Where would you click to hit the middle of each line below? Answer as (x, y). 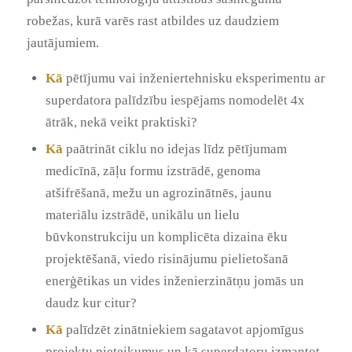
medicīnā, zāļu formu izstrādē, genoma (153, 171)
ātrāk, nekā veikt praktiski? (121, 123)
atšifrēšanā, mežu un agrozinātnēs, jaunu (158, 193)
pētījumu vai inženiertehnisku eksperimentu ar (194, 79)
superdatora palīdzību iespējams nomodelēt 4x (175, 101)
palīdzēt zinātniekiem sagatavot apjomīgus (183, 330)
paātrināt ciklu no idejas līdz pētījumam (174, 149)
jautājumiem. (62, 42)
